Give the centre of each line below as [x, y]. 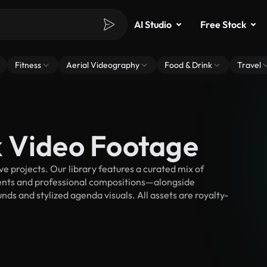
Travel [249, 65]
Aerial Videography [103, 65]
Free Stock [223, 24]
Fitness [28, 65]
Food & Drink [188, 65]
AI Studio [153, 24]
